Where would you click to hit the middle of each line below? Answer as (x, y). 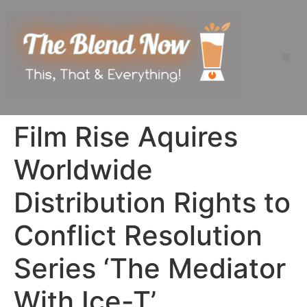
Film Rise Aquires (126, 136)
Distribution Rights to (152, 202)
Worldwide (83, 169)
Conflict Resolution (138, 235)
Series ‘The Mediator (150, 268)
